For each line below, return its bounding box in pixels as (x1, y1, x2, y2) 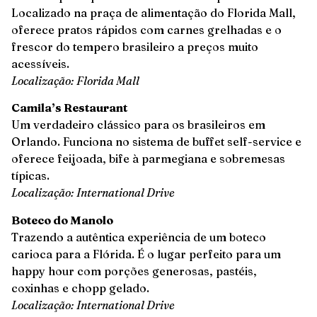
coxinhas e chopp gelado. (11, 280, 149, 295)
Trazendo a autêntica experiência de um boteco (11, 229, 266, 244)
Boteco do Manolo (11, 212, 113, 227)
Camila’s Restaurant (11, 100, 127, 115)
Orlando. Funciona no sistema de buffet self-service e (11, 134, 301, 149)
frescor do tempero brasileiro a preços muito (11, 39, 258, 54)
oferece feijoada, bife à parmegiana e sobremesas (11, 151, 285, 166)
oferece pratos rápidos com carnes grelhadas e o (11, 22, 282, 37)
